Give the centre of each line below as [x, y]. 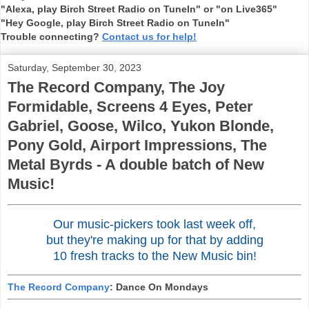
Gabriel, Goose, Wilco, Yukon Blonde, [141, 126]
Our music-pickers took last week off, [154, 224]
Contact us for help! [149, 37]
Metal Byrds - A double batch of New [136, 165]
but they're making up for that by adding [154, 240]
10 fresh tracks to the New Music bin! [154, 256]
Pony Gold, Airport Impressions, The [137, 145]
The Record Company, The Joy [116, 87]
